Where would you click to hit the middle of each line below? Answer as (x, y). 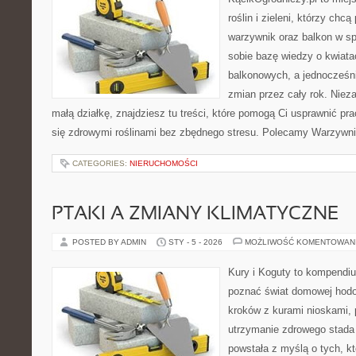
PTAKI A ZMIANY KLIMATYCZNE (195, 215)
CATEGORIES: (101, 163)
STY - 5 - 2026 (195, 242)
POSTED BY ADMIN (110, 242)
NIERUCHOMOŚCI (164, 163)
